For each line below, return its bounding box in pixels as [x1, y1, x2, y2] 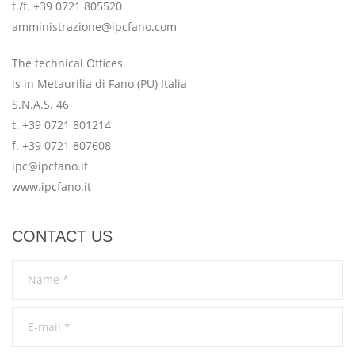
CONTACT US [12, 227, 113, 246]
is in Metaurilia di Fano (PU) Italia [12, 76, 187, 92]
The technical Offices [12, 55, 123, 71]
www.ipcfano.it [12, 179, 91, 195]
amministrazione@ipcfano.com [12, 19, 177, 35]
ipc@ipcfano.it [12, 158, 88, 174]
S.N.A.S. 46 [12, 97, 69, 113]
